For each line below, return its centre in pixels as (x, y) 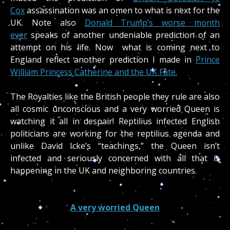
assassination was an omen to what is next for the (122, 11)
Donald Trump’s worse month (152, 23)
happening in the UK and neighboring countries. (103, 171)
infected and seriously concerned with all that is (115, 158)
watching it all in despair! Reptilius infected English (115, 121)
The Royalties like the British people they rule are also (115, 97)
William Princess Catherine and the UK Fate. (94, 72)
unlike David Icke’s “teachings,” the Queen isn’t (115, 146)
